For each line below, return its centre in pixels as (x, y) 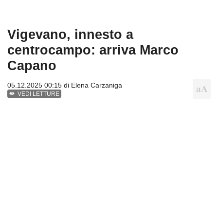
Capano (32, 65)
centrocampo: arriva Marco (93, 50)
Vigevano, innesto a (70, 34)
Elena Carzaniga (97, 85)
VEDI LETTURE (39, 94)
